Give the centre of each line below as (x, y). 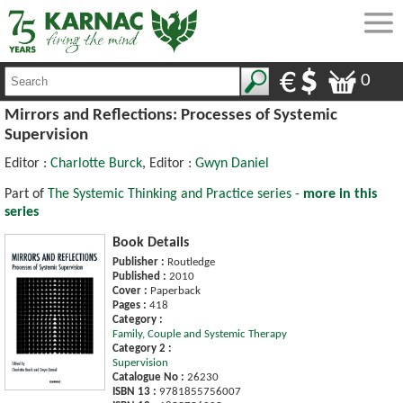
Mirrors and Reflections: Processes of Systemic (171, 115)
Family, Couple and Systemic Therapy (200, 334)
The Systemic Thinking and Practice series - (175, 194)
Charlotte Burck (96, 163)
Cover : (130, 291)
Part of (26, 194)
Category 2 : (142, 348)
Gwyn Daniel (232, 163)
